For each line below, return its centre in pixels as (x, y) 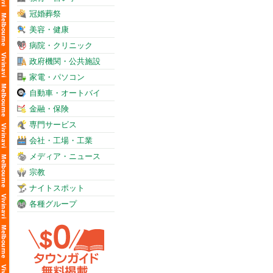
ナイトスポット (57, 188)
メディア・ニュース (65, 156)
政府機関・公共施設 (65, 61)
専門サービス (53, 125)
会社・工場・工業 (61, 140)
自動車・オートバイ (65, 93)
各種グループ (53, 204)
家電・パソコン (57, 77)
